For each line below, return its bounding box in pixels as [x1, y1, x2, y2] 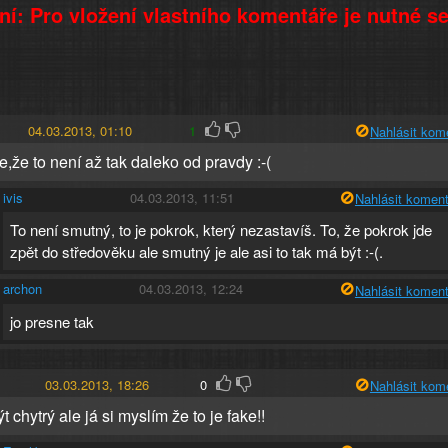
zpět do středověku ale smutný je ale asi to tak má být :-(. [10, 241, 384, 263]
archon [3, 279, 43, 299]
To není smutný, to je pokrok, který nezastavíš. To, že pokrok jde [10, 219, 433, 241]
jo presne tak [10, 310, 95, 332]
